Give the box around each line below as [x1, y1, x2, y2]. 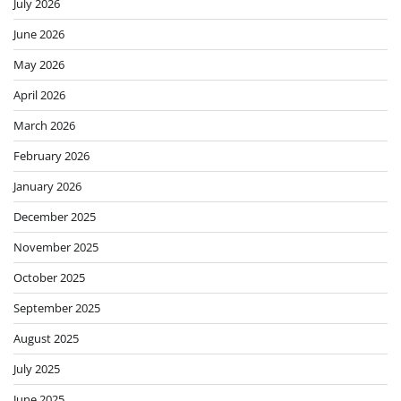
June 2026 [13, 25, 64, 42]
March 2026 [13, 116, 75, 133]
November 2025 [13, 238, 98, 255]
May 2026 [13, 55, 64, 73]
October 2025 [13, 269, 85, 286]
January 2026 [13, 177, 81, 194]
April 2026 [13, 86, 65, 103]
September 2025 [13, 299, 100, 316]
